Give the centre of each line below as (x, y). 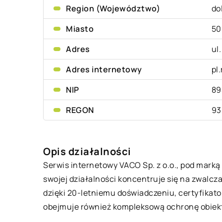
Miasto (80, 29)
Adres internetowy (104, 69)
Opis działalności (87, 151)
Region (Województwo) (113, 8)
